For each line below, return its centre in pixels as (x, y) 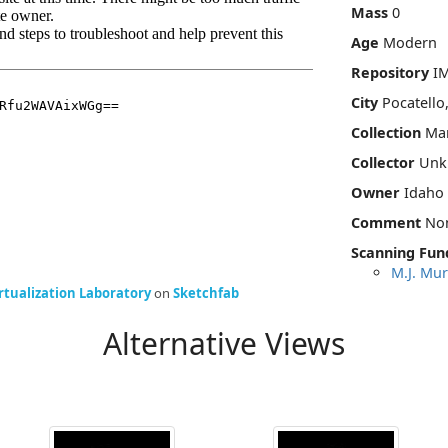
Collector (383, 162)
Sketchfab (206, 293)
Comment (386, 222)
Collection (386, 132)
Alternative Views (224, 344)
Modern (410, 42)
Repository (390, 72)
